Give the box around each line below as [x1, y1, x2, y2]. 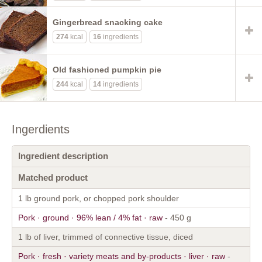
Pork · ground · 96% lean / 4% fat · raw [18, 212, 163, 222]
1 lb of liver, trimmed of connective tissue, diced [18, 232, 193, 242]
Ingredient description [18, 150, 108, 161]
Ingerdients [12, 122, 70, 136]
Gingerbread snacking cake [53, 17, 163, 27]
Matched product [18, 172, 88, 182]
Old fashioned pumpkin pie [53, 64, 161, 74]
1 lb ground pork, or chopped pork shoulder [18, 193, 179, 203]
